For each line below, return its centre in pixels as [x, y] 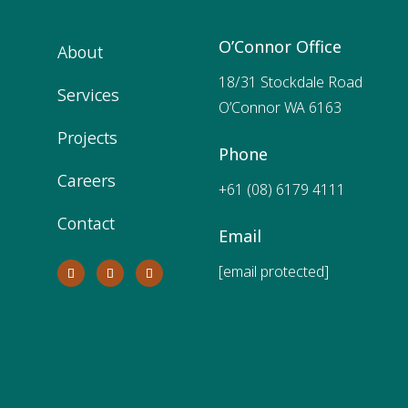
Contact [87, 223]
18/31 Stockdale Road [291, 82]
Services [89, 94]
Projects [88, 137]
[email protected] [274, 271]
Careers [87, 180]
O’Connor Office [280, 46]
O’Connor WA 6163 [280, 107]
